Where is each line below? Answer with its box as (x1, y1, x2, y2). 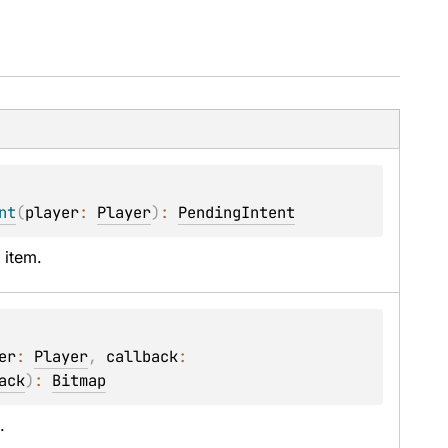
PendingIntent (178, 202, 296, 223)
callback (106, 346, 179, 367)
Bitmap (52, 370, 107, 391)
